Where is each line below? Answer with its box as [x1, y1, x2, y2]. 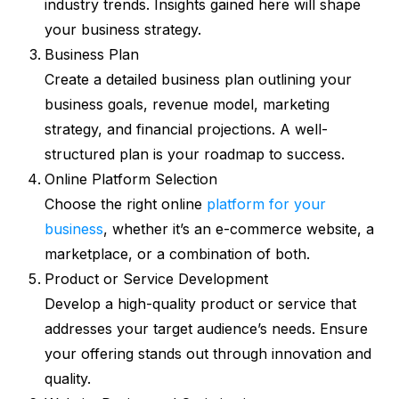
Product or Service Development [45, 270, 268, 289]
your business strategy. [45, 20, 201, 39]
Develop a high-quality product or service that [45, 295, 356, 313]
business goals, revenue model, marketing [45, 95, 330, 114]
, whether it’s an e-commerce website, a [103, 220, 374, 239]
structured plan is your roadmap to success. [45, 145, 345, 164]
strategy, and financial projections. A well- [45, 120, 328, 139]
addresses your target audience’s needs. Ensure [45, 320, 368, 338]
